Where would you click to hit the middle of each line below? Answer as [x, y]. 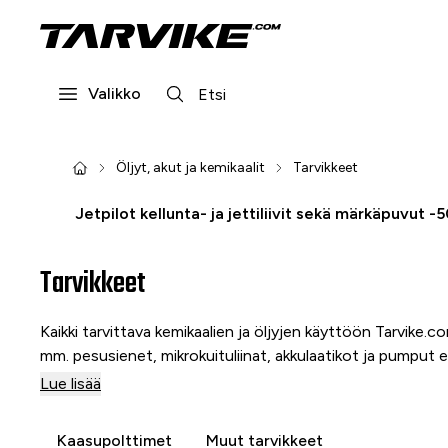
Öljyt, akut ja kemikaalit [190, 167]
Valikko [114, 93]
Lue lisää [70, 383]
